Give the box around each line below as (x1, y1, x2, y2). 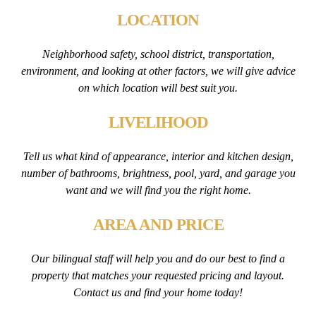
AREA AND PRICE (92, 216, 224, 234)
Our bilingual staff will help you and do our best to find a (31, 253, 285, 265)
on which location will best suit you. (78, 82, 238, 95)
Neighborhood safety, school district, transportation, (42, 48, 274, 61)
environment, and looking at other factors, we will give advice (20, 65, 296, 78)
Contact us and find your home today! (73, 286, 243, 299)
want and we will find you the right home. (65, 184, 251, 197)
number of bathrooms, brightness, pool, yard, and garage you (20, 167, 296, 180)
